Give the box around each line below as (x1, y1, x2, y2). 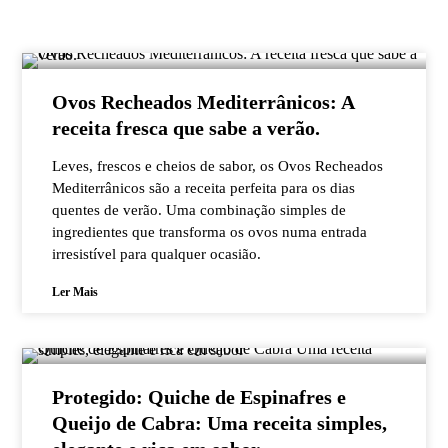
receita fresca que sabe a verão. (52, 117, 321, 139)
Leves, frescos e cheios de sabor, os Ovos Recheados (52, 158, 384, 174)
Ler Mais (52, 285, 99, 299)
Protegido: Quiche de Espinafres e (52, 386, 347, 408)
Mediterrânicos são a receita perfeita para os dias (52, 180, 356, 196)
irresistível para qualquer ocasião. (52, 246, 262, 262)
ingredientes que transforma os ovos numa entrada (52, 224, 368, 240)
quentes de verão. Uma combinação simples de (52, 202, 347, 218)
